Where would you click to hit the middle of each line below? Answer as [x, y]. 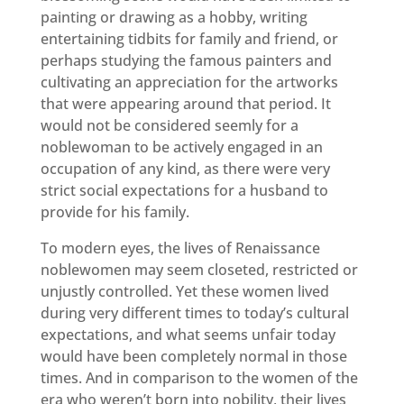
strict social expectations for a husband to [184, 190]
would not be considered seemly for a [169, 125]
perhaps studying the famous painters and [186, 60]
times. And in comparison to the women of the [199, 377]
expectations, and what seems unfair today [188, 334]
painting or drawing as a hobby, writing [174, 17]
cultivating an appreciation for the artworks [189, 82]
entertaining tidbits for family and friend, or [189, 38]
